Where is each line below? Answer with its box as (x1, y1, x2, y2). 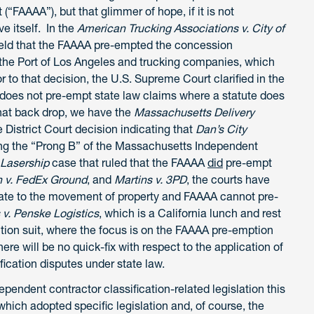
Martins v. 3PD (114, 172, 186, 186)
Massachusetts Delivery (134, 104, 254, 119)
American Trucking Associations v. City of (77, 20, 285, 35)
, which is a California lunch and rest (99, 205, 281, 220)
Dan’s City (196, 121, 247, 136)
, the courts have (186, 172, 270, 186)
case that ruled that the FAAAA (49, 155, 207, 170)
